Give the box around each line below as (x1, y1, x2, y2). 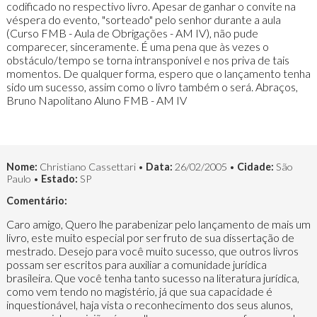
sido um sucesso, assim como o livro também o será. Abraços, (6, 79, 298, 93)
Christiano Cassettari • (37, 161, 146, 173)
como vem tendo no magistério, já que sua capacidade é (6, 284, 272, 298)
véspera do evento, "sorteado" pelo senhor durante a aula (6, 12, 281, 26)
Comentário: (6, 195, 67, 207)
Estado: (38, 173, 78, 185)
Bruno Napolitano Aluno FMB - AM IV (6, 93, 187, 107)
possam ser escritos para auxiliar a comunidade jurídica (6, 257, 267, 271)
